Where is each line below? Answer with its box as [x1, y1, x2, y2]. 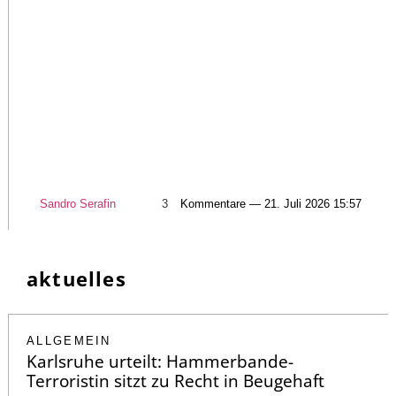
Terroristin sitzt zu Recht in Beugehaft [27, 369, 324, 393]
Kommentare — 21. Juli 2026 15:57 [180, 197, 362, 211]
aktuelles [27, 265, 126, 293]
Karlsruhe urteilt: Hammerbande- [27, 350, 293, 374]
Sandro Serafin [40, 197, 116, 211]
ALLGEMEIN [27, 334, 111, 348]
